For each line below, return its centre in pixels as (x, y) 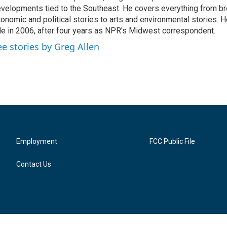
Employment (37, 141)
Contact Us (34, 164)
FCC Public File (173, 141)
